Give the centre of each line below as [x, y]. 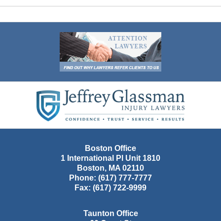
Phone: [84, 178]
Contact [124, 87]
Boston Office [110, 148]
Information [129, 99]
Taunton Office [110, 214]
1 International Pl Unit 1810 [110, 158]
